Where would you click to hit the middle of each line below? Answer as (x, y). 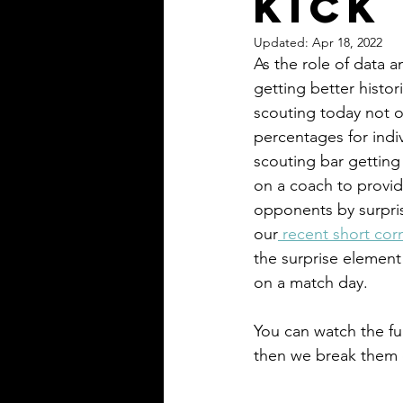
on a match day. (313, 282)
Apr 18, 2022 (347, 42)
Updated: (283, 42)
